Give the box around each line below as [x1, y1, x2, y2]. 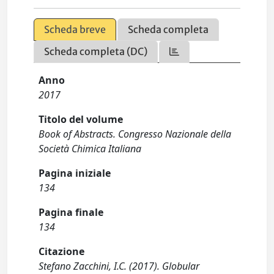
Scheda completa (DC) [44, 45, 148, 57]
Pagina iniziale [39, 166, 111, 180]
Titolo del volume [39, 113, 124, 126]
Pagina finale [39, 206, 104, 219]
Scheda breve [44, 23, 106, 35]
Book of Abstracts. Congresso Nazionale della [39, 127, 232, 141]
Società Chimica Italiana [39, 142, 142, 155]
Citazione [39, 245, 85, 258]
